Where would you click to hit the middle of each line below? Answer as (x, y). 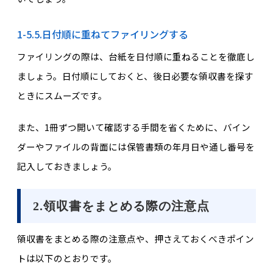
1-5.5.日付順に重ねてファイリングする (102, 34)
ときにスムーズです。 (62, 95)
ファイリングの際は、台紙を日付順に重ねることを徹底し (136, 56)
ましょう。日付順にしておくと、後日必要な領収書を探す (135, 76)
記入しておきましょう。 (67, 166)
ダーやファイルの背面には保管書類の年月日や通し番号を (136, 147)
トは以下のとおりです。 (67, 258)
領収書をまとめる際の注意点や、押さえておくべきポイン (135, 238)
